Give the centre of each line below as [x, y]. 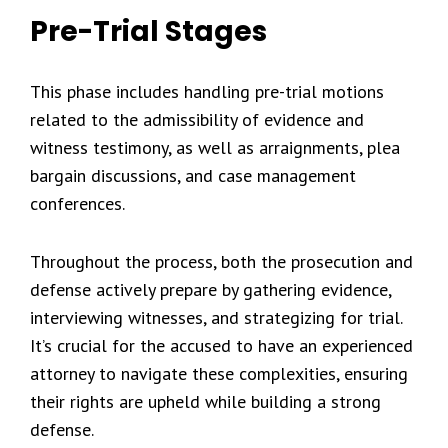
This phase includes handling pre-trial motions [207, 91]
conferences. [77, 203]
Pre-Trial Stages [148, 31]
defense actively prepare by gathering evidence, [210, 289]
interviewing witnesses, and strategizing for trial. [216, 317]
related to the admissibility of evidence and [197, 119]
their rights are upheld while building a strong [205, 401]
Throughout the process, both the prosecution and [221, 261]
